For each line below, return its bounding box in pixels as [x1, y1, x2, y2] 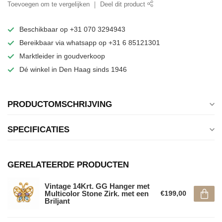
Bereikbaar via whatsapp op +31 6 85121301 [19, 39, 160, 47]
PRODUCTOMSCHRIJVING [7, 100, 112, 109]
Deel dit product [100, 1, 147, 8]
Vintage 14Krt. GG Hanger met [45, 182, 150, 190]
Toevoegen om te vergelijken [7, 1, 90, 8]
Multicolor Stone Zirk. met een [45, 189, 149, 198]
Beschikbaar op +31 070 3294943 [19, 25, 125, 33]
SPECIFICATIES [7, 125, 69, 134]
